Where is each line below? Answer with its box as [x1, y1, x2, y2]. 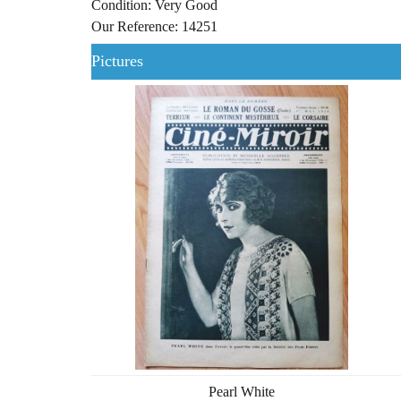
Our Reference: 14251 [91, 18, 218, 34]
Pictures [91, 51, 143, 70]
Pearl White [208, 383, 275, 399]
